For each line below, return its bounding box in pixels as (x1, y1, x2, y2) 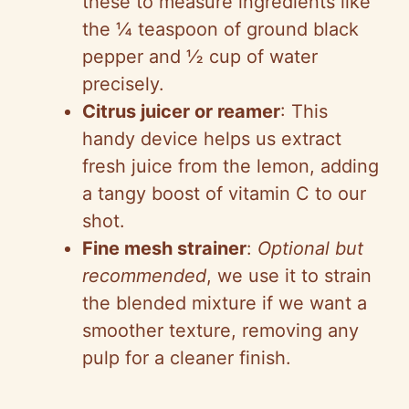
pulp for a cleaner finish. (82, 347, 291, 370)
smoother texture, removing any (82, 320, 359, 342)
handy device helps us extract (82, 128, 341, 151)
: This (280, 100, 328, 123)
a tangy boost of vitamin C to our (82, 183, 366, 205)
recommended (82, 265, 206, 288)
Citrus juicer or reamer (82, 100, 280, 123)
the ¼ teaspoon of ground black (82, 18, 359, 41)
